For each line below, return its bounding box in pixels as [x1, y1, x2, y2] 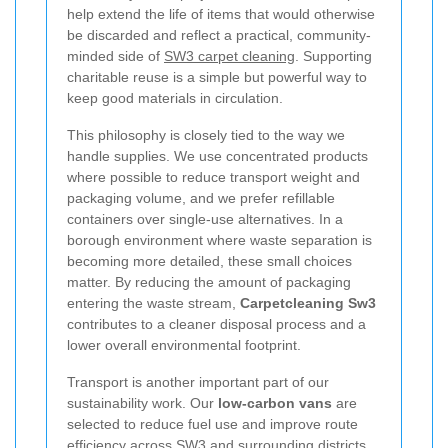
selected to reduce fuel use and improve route [67, 415, 358, 432]
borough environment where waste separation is [67, 231, 372, 248]
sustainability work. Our [67, 394, 218, 411]
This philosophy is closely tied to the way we [67, 126, 345, 143]
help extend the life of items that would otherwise [67, 5, 375, 22]
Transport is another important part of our [67, 373, 329, 390]
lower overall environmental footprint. [67, 336, 301, 353]
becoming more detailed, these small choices [67, 252, 352, 269]
